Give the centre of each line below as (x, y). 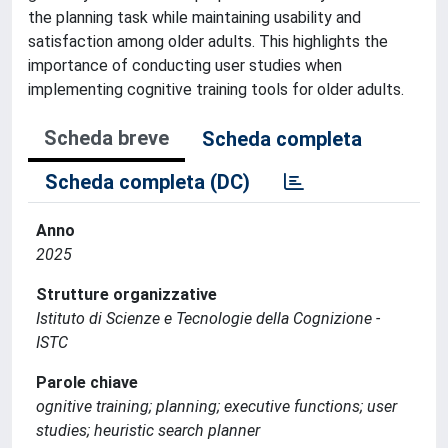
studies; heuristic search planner (148, 430)
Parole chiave (87, 382)
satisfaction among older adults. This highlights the (208, 41)
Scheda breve (106, 138)
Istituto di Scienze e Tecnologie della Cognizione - (208, 318)
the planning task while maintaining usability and (194, 17)
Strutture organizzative (126, 294)
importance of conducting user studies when (185, 65)
